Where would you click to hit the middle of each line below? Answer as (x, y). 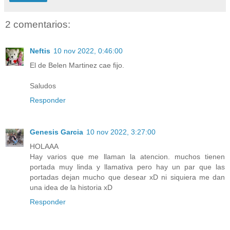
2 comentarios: (38, 24)
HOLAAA (44, 147)
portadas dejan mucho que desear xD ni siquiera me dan (127, 177)
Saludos (43, 86)
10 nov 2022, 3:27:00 (121, 132)
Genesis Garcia (56, 132)
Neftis (40, 51)
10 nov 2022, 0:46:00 (88, 51)
